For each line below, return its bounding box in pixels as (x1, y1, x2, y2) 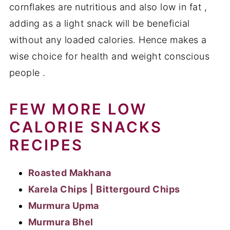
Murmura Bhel (28, 216, 93, 227)
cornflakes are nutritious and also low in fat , (9, 1, 207, 12)
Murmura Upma (28, 200, 99, 211)
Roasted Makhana (28, 167, 111, 178)
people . (9, 67, 46, 78)
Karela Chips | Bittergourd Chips (28, 183, 180, 195)
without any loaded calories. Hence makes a (9, 34, 207, 45)
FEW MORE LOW (9, 100, 147, 118)
